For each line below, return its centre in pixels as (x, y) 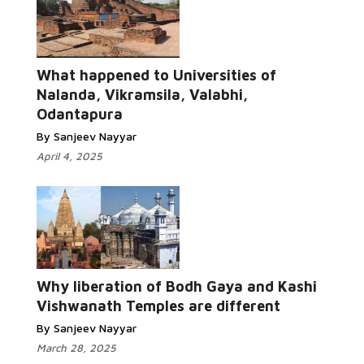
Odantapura (80, 114)
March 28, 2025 (76, 348)
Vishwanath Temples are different (158, 306)
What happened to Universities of (156, 75)
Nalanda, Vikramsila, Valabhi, (142, 95)
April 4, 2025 (69, 156)
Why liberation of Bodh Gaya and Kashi (177, 286)
